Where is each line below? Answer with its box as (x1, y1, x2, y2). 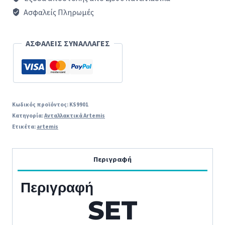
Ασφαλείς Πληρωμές (22, 7, 94, 17)
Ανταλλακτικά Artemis (44, 112, 105, 119)
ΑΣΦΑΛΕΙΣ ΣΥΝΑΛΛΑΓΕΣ (26, 38, 110, 48)
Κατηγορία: (12, 112, 44, 119)
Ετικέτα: (12, 123, 37, 130)
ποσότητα (12, 35, 49, 45)
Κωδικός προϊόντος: (12, 101, 69, 108)
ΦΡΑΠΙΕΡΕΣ (12, 3, 53, 13)
